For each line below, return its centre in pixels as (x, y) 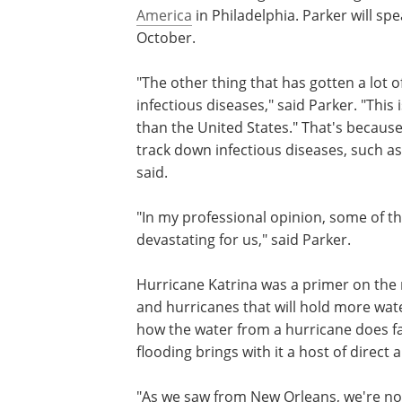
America (164, 15)
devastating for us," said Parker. (244, 240)
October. (166, 38)
